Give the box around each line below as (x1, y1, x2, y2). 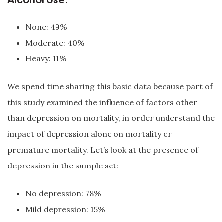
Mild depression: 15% (25, 204, 105, 214)
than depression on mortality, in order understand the (7, 113, 215, 123)
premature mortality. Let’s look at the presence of (7, 145, 198, 155)
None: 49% (25, 22, 67, 32)
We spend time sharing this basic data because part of (7, 81, 213, 91)
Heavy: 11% (25, 54, 67, 63)
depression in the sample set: (7, 161, 118, 170)
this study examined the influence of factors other (7, 97, 197, 107)
